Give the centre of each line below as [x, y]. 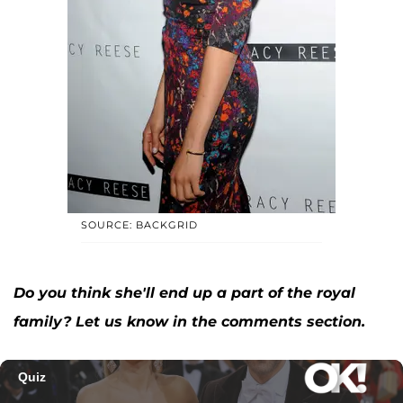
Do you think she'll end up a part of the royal [184, 292]
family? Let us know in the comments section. [189, 321]
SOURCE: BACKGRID [139, 224]
